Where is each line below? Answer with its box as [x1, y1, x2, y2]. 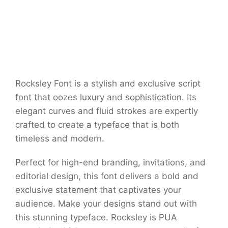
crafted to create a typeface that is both [15, 120, 179, 130]
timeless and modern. [15, 133, 104, 144]
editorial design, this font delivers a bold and [15, 171, 198, 182]
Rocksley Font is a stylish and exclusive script [15, 78, 201, 89]
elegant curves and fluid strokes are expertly [15, 106, 198, 117]
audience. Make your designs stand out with [15, 198, 197, 209]
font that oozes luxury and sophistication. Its [15, 92, 196, 103]
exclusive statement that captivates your [15, 185, 181, 195]
